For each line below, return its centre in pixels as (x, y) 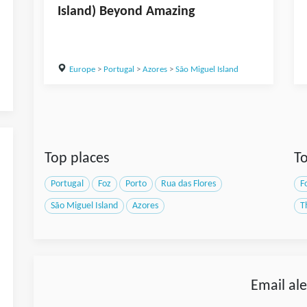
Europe (82, 70)
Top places (77, 159)
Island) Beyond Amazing (126, 12)
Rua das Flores (188, 184)
